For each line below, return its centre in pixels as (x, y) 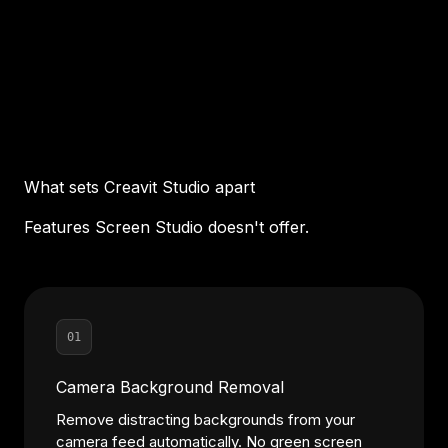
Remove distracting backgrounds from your (205, 419)
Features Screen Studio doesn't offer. (166, 227)
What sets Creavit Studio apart (139, 187)
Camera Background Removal (170, 387)
